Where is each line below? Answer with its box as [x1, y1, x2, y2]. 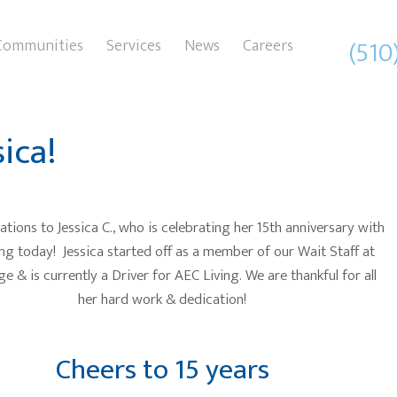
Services [106, 33, 161, 59]
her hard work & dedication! [78, 287, 247, 312]
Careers [243, 33, 293, 59]
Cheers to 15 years [55, 346, 269, 393]
